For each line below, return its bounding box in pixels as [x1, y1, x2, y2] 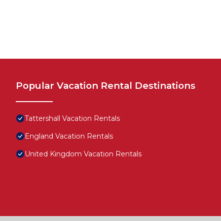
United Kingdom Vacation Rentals [25, 149, 142, 159]
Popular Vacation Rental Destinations [16, 80, 195, 92]
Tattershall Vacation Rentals [25, 114, 120, 123]
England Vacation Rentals [25, 132, 113, 141]
